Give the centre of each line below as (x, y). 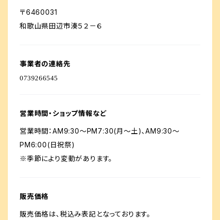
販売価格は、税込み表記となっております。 (85, 214)
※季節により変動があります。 (66, 158)
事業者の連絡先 (45, 64)
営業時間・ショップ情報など (63, 113)
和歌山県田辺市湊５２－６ (61, 26)
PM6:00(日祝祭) (47, 145)
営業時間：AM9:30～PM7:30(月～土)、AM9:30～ (100, 131)
